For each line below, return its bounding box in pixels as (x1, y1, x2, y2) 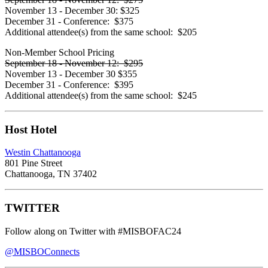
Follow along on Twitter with (5, 226, 118, 236)
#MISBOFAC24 (118, 226, 181, 236)
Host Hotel (5, 123, 57, 136)
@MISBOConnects (5, 246, 80, 257)
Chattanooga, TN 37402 (5, 169, 97, 179)
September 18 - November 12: (5, 57, 119, 68)
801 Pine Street (5, 158, 62, 169)
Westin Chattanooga (5, 147, 81, 158)
